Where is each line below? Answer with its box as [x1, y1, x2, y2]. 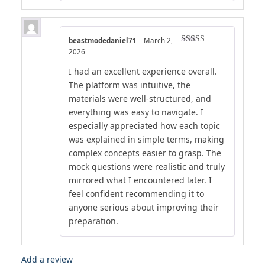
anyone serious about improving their [69, 202, 219, 214]
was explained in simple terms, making [69, 134, 224, 146]
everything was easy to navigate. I [69, 106, 203, 118]
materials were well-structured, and [69, 93, 211, 105]
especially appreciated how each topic [69, 120, 220, 132]
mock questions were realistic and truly [69, 161, 225, 173]
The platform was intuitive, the [69, 79, 190, 91]
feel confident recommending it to [69, 188, 204, 200]
